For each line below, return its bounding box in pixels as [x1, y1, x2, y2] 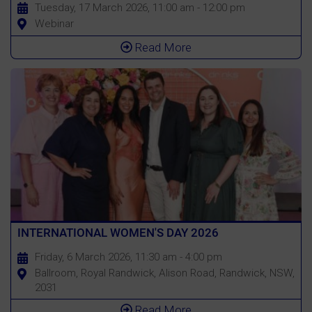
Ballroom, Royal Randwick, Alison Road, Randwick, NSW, [34, 267, 295, 280]
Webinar [34, 17, 74, 31]
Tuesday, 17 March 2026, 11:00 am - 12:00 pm [34, 1, 245, 15]
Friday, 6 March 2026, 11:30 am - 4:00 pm [34, 251, 222, 264]
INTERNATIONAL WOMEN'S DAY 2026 [17, 226, 219, 240]
